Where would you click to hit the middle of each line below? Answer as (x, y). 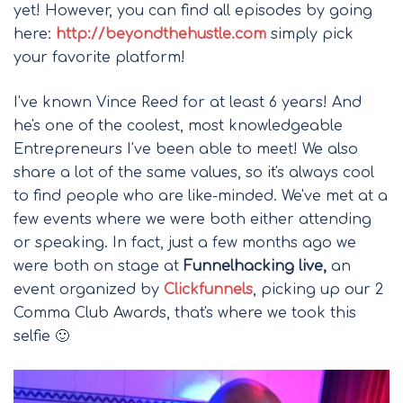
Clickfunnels (208, 290)
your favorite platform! (99, 58)
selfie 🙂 (41, 336)
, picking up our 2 (318, 290)
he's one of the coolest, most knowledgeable (178, 126)
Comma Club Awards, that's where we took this (185, 313)
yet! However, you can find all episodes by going (193, 11)
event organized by (89, 290)
